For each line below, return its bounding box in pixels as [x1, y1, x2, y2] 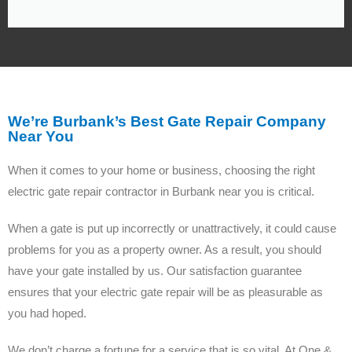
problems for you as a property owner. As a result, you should [8, 242, 321, 256]
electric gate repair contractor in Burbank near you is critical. [8, 184, 314, 198]
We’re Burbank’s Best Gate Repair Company [8, 112, 326, 130]
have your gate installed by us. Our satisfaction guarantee [8, 263, 302, 277]
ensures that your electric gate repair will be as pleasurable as [8, 284, 323, 299]
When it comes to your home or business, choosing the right [8, 163, 315, 177]
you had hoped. [8, 306, 86, 320]
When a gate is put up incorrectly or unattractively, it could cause [8, 221, 336, 235]
